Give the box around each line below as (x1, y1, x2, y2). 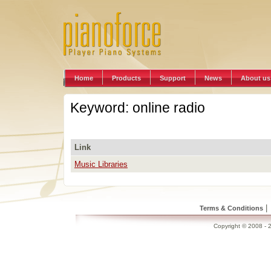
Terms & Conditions (199, 204, 263, 212)
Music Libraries (74, 160, 128, 169)
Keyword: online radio (70, 100, 205, 116)
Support (160, 74, 186, 82)
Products (112, 74, 141, 82)
